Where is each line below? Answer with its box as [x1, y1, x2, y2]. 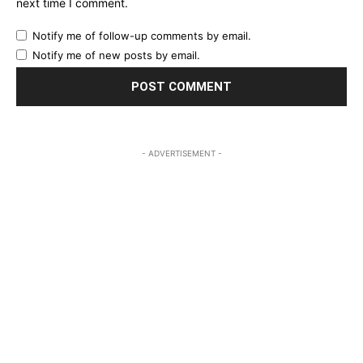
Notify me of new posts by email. [32, 49, 200, 62]
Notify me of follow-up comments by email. [32, 29, 251, 43]
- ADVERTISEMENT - [141, 148, 222, 159]
